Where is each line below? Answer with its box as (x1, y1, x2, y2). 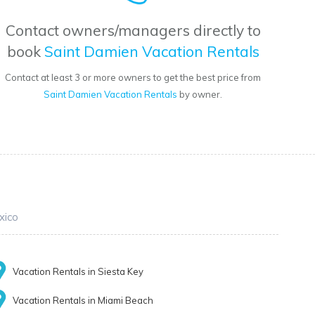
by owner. (177, 89, 223, 101)
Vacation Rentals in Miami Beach (13, 295, 154, 307)
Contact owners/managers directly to (5, 21, 261, 40)
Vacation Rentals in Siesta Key (13, 266, 144, 278)
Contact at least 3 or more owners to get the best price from (5, 72, 262, 84)
